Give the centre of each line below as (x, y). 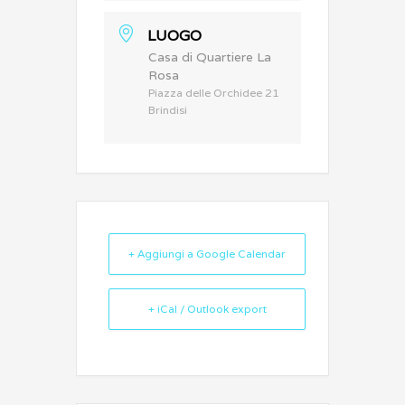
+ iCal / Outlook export (207, 309)
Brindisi (168, 110)
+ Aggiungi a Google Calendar (207, 254)
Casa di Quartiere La (210, 57)
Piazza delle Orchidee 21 (214, 93)
